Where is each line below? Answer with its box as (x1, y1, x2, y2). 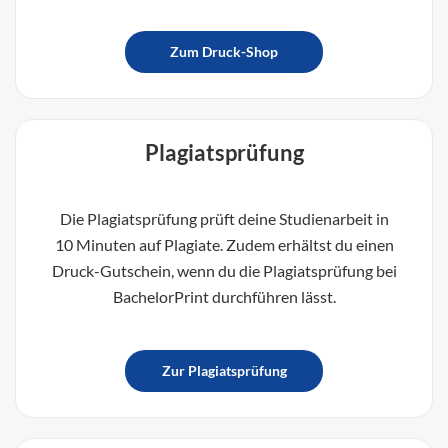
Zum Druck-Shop (170, 42, 278, 60)
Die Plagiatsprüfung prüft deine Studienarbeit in (59, 208, 389, 228)
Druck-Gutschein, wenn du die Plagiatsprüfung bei (51, 260, 397, 280)
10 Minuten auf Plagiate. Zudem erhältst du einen (54, 234, 394, 254)
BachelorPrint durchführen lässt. (112, 286, 336, 306)
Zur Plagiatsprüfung (161, 361, 287, 379)
